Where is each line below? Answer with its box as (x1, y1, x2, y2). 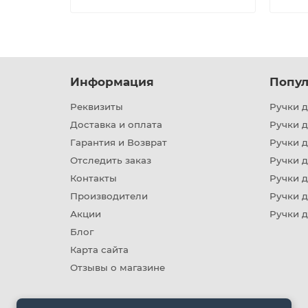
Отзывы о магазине (70, 262, 165, 273)
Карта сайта (70, 244, 129, 255)
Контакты (70, 173, 117, 184)
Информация (70, 75, 154, 89)
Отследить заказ (70, 155, 151, 166)
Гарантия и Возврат (70, 137, 167, 148)
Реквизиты (70, 101, 123, 112)
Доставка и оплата (70, 119, 162, 130)
